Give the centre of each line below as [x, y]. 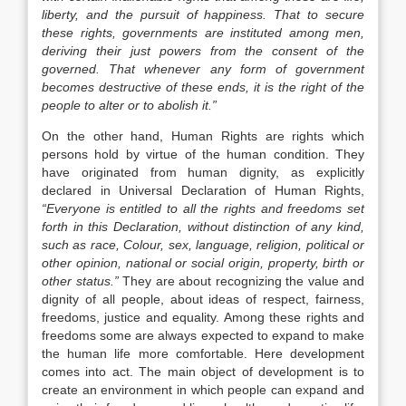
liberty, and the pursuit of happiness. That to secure [203, 14]
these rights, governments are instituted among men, [203, 33]
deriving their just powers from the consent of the [203, 51]
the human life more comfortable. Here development [203, 353]
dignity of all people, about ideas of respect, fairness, [203, 299]
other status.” [80, 281]
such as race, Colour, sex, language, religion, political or [203, 245]
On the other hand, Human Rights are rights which [203, 136]
